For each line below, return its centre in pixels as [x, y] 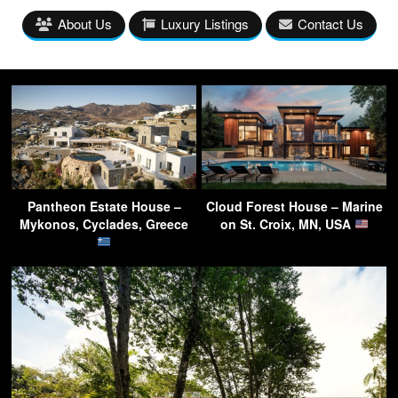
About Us [84, 24]
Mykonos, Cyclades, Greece [104, 224]
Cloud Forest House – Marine [294, 206]
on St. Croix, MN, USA [287, 224]
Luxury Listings [204, 24]
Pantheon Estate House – [104, 206]
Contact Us [330, 24]
